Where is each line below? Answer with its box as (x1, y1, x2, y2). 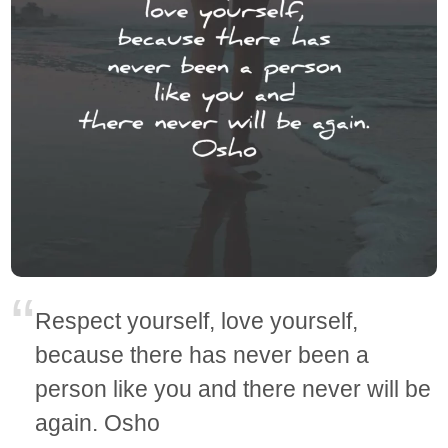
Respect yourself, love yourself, (35, 307, 359, 334)
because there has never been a (35, 341, 370, 368)
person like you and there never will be (35, 375, 432, 402)
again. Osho (35, 409, 161, 436)
